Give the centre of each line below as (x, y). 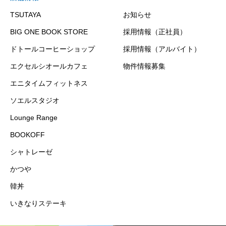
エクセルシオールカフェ (49, 66)
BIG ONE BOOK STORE (49, 32)
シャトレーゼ (31, 152)
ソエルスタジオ (35, 101)
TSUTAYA (25, 15)
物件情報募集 (144, 66)
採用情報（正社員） (155, 32)
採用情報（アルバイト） (162, 49)
